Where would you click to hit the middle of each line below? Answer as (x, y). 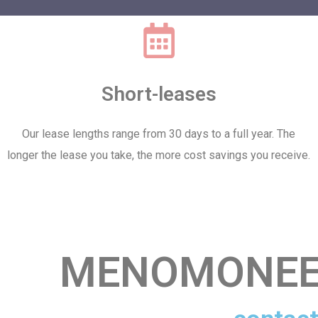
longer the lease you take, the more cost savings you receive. (159, 155)
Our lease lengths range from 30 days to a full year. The (159, 134)
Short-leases (159, 94)
